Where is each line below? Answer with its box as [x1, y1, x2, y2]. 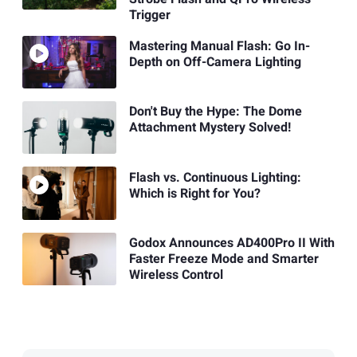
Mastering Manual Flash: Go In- [128, 37, 310, 57]
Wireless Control [128, 265, 223, 284]
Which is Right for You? [128, 183, 261, 203]
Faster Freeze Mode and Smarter [128, 249, 319, 269]
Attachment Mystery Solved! [128, 118, 291, 138]
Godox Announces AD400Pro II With [128, 233, 335, 253]
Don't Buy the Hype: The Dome [128, 102, 302, 122]
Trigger [128, 5, 171, 25]
